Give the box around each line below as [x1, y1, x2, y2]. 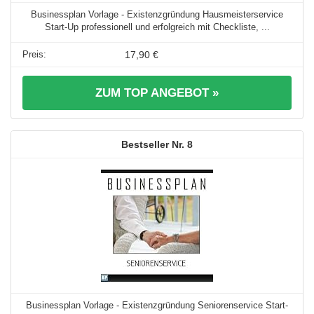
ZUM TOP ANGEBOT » [95, 86, 219, 100]
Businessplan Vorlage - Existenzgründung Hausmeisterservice [31, 9, 283, 20]
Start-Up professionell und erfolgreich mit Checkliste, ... [44, 22, 270, 33]
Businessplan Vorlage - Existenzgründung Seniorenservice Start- [26, 300, 288, 311]
